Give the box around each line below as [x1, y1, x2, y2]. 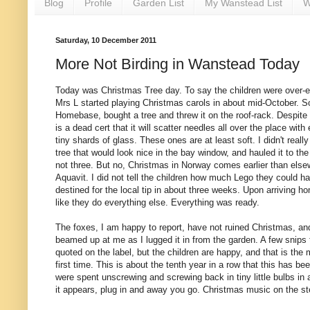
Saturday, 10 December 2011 [55, 35, 156, 44]
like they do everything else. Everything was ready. [55, 197, 259, 208]
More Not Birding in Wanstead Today [55, 55, 300, 73]
